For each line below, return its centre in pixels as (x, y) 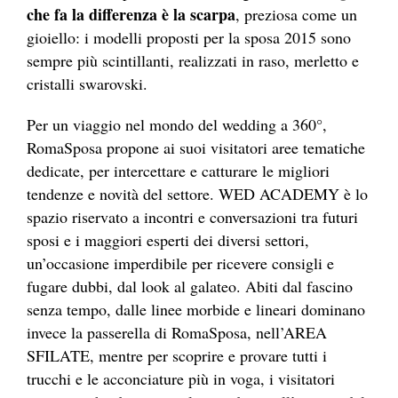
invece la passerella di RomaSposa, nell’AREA (177, 332)
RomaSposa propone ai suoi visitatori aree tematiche (196, 147)
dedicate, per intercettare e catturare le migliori (178, 170)
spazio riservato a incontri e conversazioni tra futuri (192, 216)
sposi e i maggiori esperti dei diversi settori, (168, 239)
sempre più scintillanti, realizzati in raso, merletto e (193, 60)
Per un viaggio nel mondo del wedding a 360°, (177, 124)
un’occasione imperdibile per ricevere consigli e (180, 263)
